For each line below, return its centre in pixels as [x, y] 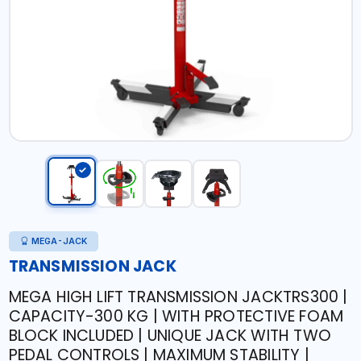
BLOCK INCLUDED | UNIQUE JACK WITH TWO [170, 336]
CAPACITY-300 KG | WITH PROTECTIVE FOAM [176, 316]
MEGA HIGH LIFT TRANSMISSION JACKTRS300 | [178, 297]
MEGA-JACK [59, 241]
